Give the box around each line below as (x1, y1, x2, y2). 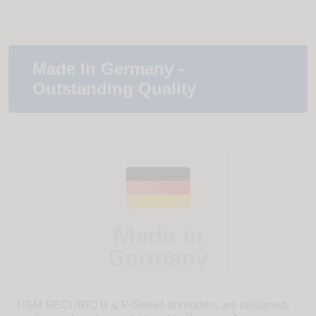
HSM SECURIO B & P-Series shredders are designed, (17, 299, 289, 312)
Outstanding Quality (32, 79, 196, 99)
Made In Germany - (32, 59, 184, 79)
